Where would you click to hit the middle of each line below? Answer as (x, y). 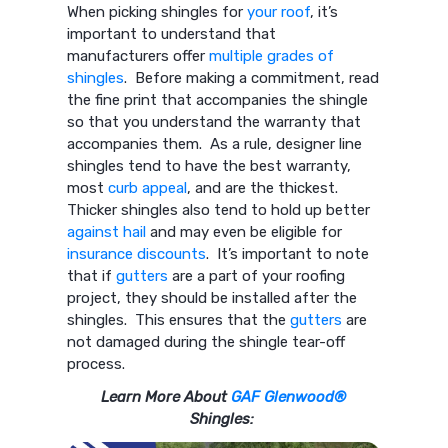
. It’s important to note (288, 254)
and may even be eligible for (244, 232)
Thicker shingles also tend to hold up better (219, 210)
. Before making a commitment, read (252, 78)
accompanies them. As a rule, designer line (215, 144)
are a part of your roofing (257, 276)
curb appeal (148, 188)
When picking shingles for (157, 12)
